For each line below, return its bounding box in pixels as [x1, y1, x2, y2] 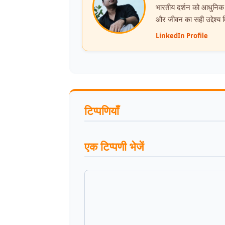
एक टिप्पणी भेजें [84, 138, 144, 154]
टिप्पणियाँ [84, 102, 119, 119]
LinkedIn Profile [156, 31, 208, 40]
